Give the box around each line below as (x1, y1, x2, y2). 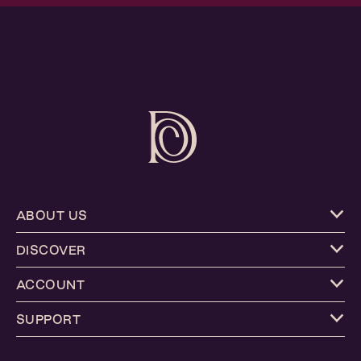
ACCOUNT (16, 277, 85, 292)
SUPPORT (16, 312, 81, 326)
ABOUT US (16, 208, 88, 222)
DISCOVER (16, 243, 86, 257)
